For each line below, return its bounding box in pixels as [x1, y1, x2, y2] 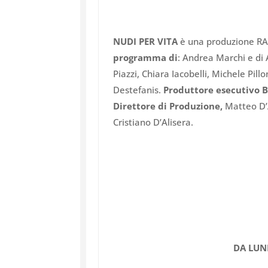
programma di [113, 51, 178, 64]
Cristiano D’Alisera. [113, 116, 194, 129]
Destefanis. [113, 84, 164, 96]
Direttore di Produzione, [113, 100, 223, 112]
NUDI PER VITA [113, 35, 178, 48]
